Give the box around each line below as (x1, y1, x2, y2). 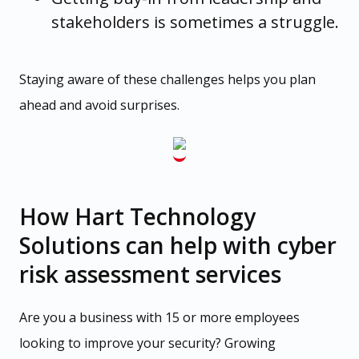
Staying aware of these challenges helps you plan (19, 71, 316, 89)
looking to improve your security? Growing (19, 333, 276, 352)
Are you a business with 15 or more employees (19, 308, 300, 326)
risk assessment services (19, 258, 281, 289)
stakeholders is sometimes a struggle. (51, 11, 339, 34)
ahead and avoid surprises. (19, 96, 179, 115)
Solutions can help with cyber (19, 229, 337, 260)
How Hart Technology (19, 200, 256, 232)
